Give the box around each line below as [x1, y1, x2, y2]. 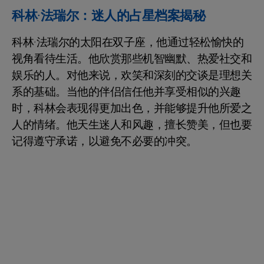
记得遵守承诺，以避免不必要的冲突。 [12, 133, 197, 150]
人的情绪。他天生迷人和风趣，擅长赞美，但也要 [12, 117, 252, 134]
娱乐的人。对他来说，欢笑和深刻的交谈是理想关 [12, 67, 252, 84]
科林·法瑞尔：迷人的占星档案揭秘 [12, 6, 205, 26]
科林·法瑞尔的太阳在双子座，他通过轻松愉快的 [12, 34, 243, 51]
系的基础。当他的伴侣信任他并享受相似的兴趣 [12, 84, 241, 101]
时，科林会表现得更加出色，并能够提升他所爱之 [12, 100, 252, 117]
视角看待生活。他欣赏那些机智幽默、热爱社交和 [12, 51, 252, 68]
